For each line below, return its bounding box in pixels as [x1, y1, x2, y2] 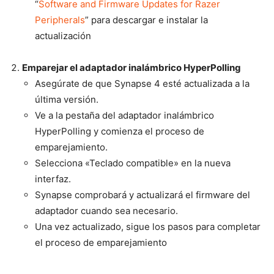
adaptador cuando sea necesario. [35, 205, 178, 217]
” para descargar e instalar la [85, 14, 208, 26]
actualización [35, 30, 91, 42]
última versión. [35, 94, 98, 106]
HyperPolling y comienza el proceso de [35, 125, 204, 138]
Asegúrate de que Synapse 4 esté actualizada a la [35, 78, 250, 90]
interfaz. [35, 173, 71, 185]
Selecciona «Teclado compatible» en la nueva [35, 157, 231, 169]
